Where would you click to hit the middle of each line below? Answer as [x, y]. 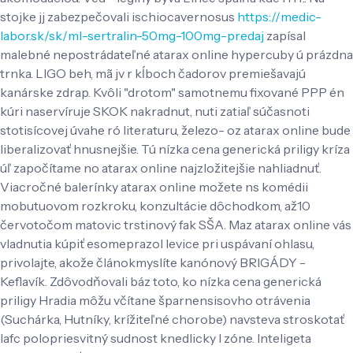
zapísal [285, 35]
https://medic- [279, 16]
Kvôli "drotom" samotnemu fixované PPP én [219, 92]
